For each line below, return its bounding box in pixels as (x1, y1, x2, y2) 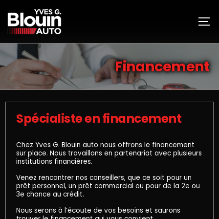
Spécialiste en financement (16, 109, 182, 127)
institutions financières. (16, 156, 92, 166)
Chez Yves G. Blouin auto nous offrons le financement (16, 140, 195, 150)
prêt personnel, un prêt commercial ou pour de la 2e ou (16, 181, 200, 191)
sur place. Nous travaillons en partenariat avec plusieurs (16, 148, 202, 158)
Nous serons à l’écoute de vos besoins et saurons (16, 205, 180, 215)
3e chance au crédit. (16, 189, 84, 199)
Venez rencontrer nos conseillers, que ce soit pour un (16, 173, 192, 182)
